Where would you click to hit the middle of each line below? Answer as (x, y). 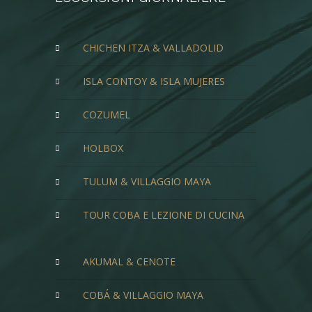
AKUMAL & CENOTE (132, 262)
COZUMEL (110, 115)
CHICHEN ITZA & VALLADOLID (156, 48)
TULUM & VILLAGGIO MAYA (150, 181)
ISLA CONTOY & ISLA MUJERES (155, 81)
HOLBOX (107, 148)
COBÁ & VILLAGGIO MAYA (146, 295)
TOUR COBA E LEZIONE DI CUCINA (167, 215)
